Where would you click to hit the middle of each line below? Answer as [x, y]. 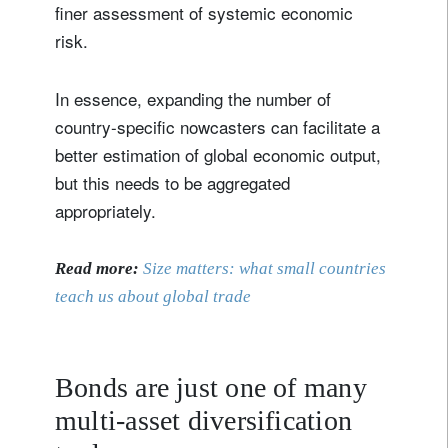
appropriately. [108, 211]
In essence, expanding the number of [193, 99]
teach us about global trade [153, 297]
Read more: [97, 269]
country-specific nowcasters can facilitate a [217, 127]
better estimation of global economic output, [218, 155]
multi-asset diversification [204, 421]
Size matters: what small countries [264, 269]
